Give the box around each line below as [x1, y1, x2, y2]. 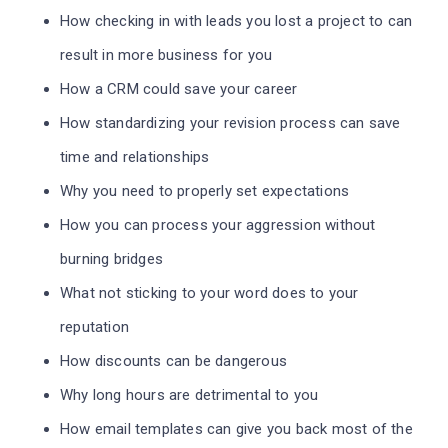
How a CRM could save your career [60, 79, 298, 98]
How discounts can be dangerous [60, 351, 287, 370]
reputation [60, 317, 129, 336]
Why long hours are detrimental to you [60, 385, 319, 404]
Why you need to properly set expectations [60, 181, 350, 200]
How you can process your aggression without [60, 215, 376, 234]
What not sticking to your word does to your [60, 283, 359, 302]
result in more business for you [60, 45, 273, 64]
